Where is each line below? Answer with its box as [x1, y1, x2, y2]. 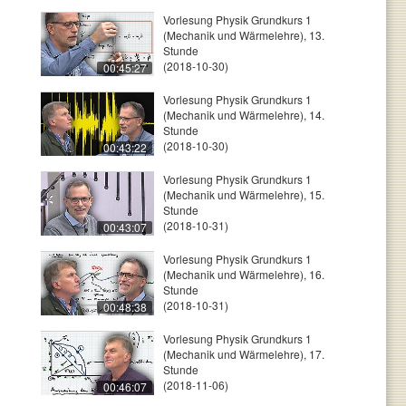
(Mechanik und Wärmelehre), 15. [163, 187, 324, 202]
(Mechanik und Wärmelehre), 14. [163, 107, 324, 122]
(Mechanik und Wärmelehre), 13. [163, 27, 324, 43]
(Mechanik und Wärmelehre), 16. [163, 266, 324, 282]
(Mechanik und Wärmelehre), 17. [163, 346, 324, 362]
